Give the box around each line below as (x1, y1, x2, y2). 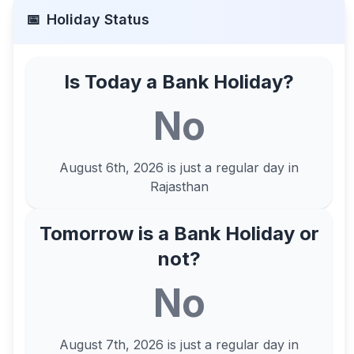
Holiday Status (47, 11, 149, 28)
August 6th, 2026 (59, 160, 164, 175)
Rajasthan (149, 179, 209, 194)
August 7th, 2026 (59, 337, 164, 352)
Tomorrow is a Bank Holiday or (39, 222, 319, 245)
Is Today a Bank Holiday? (64, 70, 295, 93)
